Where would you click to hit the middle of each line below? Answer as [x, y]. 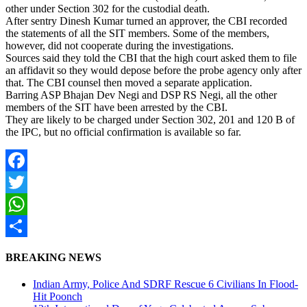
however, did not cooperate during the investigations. [120, 45]
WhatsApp [29, 225]
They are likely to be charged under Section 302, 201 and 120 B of [150, 119]
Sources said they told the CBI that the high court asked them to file [151, 58]
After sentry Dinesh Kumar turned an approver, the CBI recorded [146, 21]
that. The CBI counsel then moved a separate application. [129, 82]
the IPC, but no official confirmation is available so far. [123, 132]
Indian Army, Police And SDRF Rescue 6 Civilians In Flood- [165, 284]
